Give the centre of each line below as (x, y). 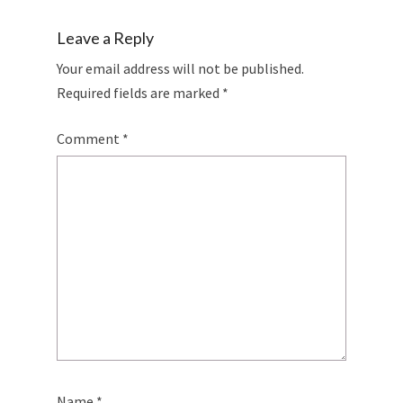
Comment (90, 139)
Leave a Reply (105, 38)
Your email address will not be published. (180, 69)
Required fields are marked (139, 93)
